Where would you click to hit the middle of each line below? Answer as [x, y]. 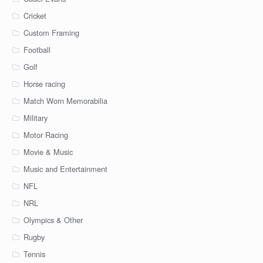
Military [35, 118]
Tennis [34, 254]
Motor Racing [45, 134]
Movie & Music [48, 151]
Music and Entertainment [65, 168]
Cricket [35, 16]
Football [37, 50]
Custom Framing [51, 33]
